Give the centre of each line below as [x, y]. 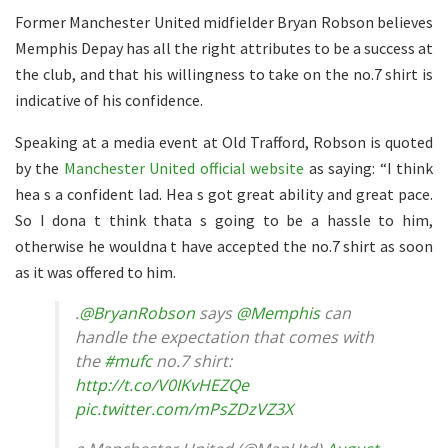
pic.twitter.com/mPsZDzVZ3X [184, 409]
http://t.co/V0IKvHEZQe [162, 385]
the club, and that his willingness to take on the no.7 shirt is [224, 74]
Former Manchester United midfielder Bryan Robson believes [224, 22]
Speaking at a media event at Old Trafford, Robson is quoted [224, 142]
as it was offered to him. [95, 272]
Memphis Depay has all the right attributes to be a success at [224, 48]
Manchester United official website [184, 168]
